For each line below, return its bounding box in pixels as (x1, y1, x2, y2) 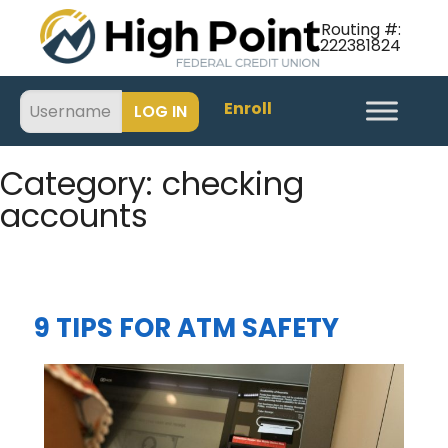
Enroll (224, 97, 272, 121)
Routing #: (321, 18, 401, 42)
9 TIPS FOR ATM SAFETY (33, 310, 339, 347)
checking (162, 160, 304, 206)
